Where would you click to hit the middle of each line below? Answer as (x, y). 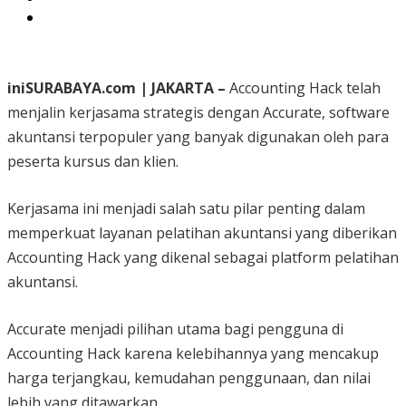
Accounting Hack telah (303, 88)
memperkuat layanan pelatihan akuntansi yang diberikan (202, 233)
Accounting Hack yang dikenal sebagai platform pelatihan (203, 258)
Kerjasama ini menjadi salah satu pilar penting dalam (186, 209)
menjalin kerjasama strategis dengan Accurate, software (198, 113)
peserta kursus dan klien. (93, 162)
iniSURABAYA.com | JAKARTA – (116, 88)
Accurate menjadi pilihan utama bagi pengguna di (175, 329)
